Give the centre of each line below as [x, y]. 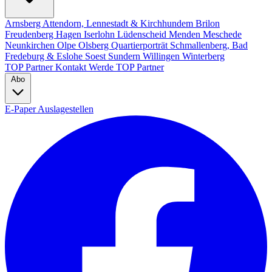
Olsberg [95, 45]
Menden [186, 34]
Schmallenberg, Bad [209, 45]
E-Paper [21, 109]
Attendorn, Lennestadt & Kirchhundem [119, 23]
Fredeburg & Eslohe [45, 56]
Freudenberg [30, 34]
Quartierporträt [141, 45]
